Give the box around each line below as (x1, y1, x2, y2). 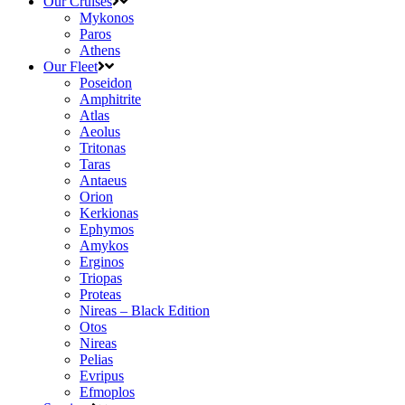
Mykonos (80, 9, 134, 25)
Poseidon (80, 74, 132, 90)
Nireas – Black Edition (80, 302, 210, 318)
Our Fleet (43, 58, 98, 74)
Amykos (80, 237, 128, 253)
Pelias (80, 351, 113, 367)
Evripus (80, 367, 124, 383)
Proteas (80, 286, 121, 302)
